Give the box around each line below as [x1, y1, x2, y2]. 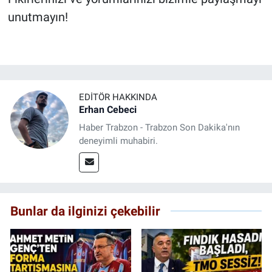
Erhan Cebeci [79, 104, 137, 115]
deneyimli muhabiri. [79, 135, 158, 146]
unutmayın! [7, 9, 68, 24]
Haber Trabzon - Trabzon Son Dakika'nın [79, 121, 240, 133]
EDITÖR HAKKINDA [79, 92, 157, 103]
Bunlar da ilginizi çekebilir [10, 203, 160, 219]
